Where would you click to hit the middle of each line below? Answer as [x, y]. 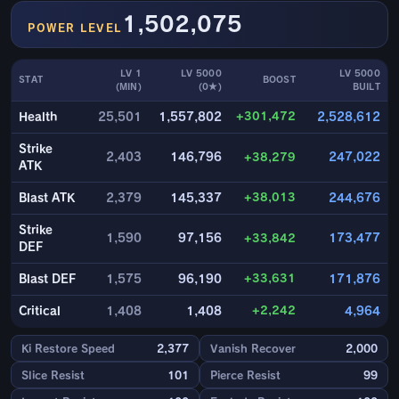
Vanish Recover [253, 349]
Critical [40, 312]
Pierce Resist [245, 375]
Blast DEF [47, 280]
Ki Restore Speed [68, 349]
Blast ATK [47, 199]
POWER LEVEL [75, 28]
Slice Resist [53, 375]
